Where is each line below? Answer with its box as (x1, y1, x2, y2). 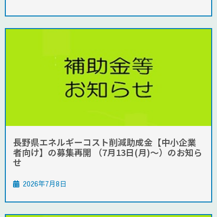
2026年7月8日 (23, 179, 66, 189)
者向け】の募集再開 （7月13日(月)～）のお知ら (13, 146, 202, 159)
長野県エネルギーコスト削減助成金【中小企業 (13, 136, 196, 149)
